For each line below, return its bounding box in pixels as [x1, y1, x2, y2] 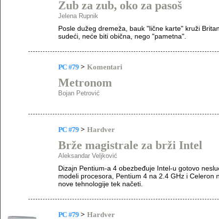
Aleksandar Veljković [58, 152, 117, 159]
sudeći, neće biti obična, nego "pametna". [58, 32, 186, 40]
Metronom [58, 76, 112, 89]
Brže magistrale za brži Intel [58, 139, 202, 152]
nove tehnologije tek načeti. [58, 180, 143, 188]
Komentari [87, 63, 122, 71]
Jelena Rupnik [58, 12, 98, 20]
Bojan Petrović [58, 89, 100, 97]
